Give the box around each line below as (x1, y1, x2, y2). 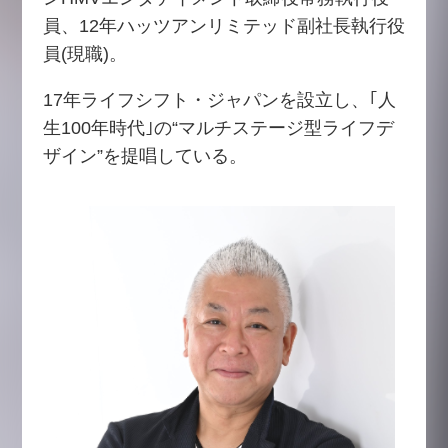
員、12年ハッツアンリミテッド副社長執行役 (42, 15, 405, 36)
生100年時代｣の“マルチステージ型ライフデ (42, 117, 394, 138)
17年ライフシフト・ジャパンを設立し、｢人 (42, 89, 396, 110)
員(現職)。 (42, 43, 127, 64)
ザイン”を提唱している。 (42, 145, 247, 166)
